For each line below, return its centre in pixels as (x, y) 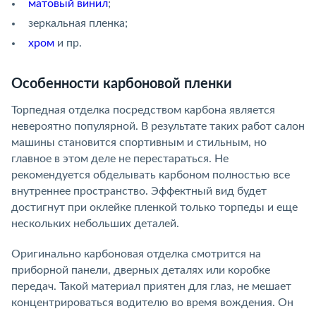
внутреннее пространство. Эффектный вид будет (139, 192)
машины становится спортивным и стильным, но (139, 143)
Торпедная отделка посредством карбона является (143, 110)
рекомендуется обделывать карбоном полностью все (151, 175)
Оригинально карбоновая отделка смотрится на (136, 254)
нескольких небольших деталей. (95, 224)
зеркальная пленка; (78, 24)
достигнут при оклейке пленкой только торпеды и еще (154, 208)
